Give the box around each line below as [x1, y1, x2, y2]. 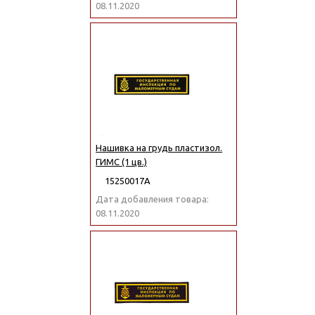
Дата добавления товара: [96, 194, 210, 205]
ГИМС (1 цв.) [96, 157, 148, 167]
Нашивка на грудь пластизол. [96, 143, 223, 153]
